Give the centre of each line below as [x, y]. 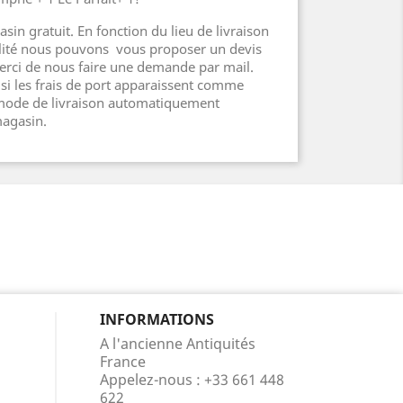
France [123, 362]
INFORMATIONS [157, 319]
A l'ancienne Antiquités [178, 344]
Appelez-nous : [152, 380]
